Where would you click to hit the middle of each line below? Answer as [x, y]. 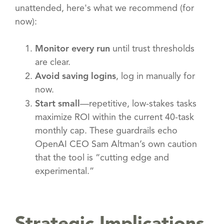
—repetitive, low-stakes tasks [138, 104]
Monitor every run [72, 49]
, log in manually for [155, 76]
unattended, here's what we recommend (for [104, 8]
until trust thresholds [152, 49]
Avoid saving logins [75, 76]
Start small [57, 104]
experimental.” [64, 171]
